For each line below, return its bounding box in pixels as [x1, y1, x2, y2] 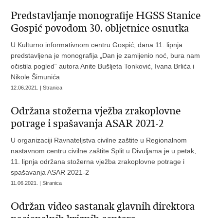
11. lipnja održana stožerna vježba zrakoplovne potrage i [11, 158, 185, 165]
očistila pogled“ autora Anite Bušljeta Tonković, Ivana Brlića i [11, 62, 195, 70]
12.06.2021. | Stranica [11, 85, 63, 91]
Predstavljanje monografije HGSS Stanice [11, 9, 201, 22]
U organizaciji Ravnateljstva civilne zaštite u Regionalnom [11, 136, 187, 144]
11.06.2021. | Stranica [11, 180, 62, 186]
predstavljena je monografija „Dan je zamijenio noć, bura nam [11, 52, 200, 59]
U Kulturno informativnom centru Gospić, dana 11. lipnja [11, 41, 183, 49]
